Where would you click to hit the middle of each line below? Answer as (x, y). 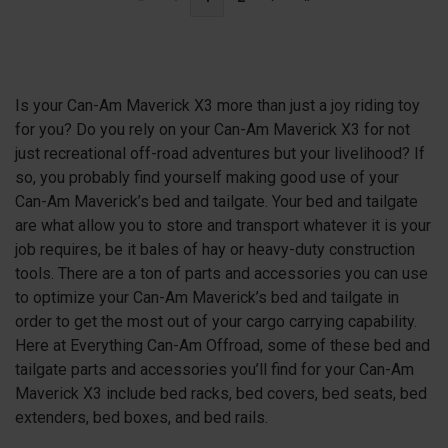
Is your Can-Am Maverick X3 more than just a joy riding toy (217, 105)
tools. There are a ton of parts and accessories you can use (221, 273)
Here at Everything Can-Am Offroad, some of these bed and (222, 345)
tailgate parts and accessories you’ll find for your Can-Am (214, 369)
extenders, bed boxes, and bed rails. (141, 417)
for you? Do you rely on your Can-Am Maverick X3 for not (212, 129)
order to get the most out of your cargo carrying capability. (216, 321)
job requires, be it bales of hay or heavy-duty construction (215, 249)
